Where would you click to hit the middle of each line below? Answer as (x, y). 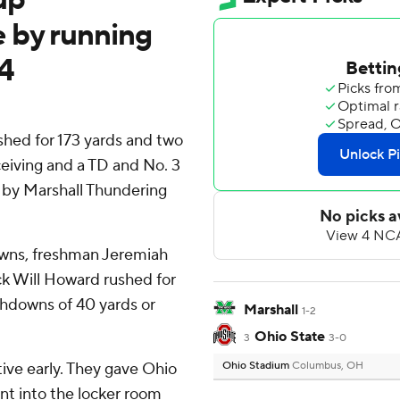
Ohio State (289, 337)
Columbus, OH (328, 366)
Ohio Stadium (257, 366)
